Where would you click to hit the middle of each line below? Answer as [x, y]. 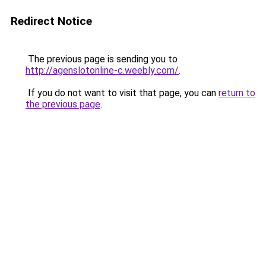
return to [237, 93]
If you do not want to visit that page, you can [122, 93]
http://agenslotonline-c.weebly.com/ [102, 70]
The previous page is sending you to [102, 59]
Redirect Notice [51, 21]
